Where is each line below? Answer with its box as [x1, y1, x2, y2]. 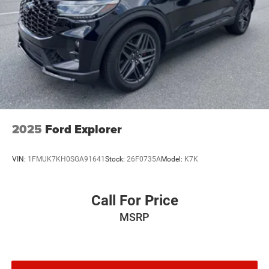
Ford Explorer [45, 120, 122, 139]
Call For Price [91, 192, 178, 210]
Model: [161, 154, 184, 163]
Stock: [105, 154, 127, 163]
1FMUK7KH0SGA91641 [28, 154, 105, 163]
